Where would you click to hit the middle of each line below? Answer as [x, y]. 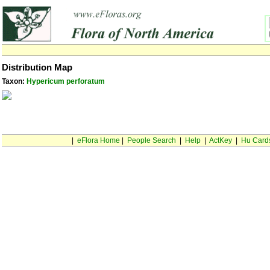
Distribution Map [37, 67]
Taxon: [14, 81]
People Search [151, 140]
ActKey [220, 140]
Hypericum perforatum [66, 81]
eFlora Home [98, 140]
